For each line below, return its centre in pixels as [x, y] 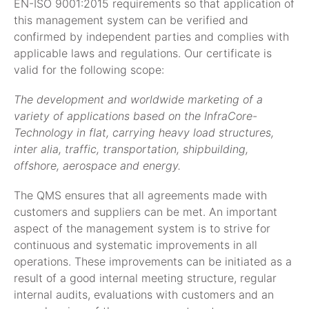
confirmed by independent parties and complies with [151, 36]
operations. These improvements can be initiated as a [153, 262]
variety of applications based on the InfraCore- [136, 116]
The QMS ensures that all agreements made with [140, 196]
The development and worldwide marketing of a [138, 99]
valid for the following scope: [89, 69]
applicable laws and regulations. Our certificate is [143, 53]
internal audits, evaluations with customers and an [144, 295]
